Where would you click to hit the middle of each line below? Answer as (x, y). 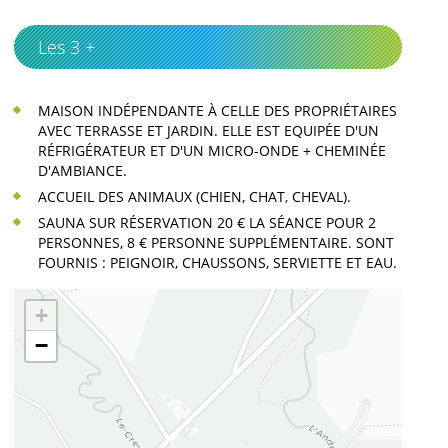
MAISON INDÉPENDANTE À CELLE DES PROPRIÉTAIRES (217, 110)
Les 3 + (66, 46)
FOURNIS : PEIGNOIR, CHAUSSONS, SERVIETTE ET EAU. (217, 262)
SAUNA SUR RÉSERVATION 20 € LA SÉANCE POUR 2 (207, 222)
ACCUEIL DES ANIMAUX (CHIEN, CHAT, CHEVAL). (194, 196)
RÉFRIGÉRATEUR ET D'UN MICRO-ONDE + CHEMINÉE (212, 150)
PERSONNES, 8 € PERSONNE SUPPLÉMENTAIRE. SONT (216, 242)
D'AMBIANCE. (82, 170)
